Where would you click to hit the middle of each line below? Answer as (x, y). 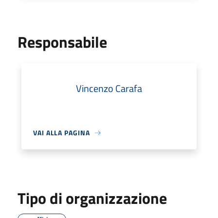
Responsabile (62, 42)
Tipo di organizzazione (92, 198)
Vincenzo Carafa (109, 88)
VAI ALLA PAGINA (62, 133)
